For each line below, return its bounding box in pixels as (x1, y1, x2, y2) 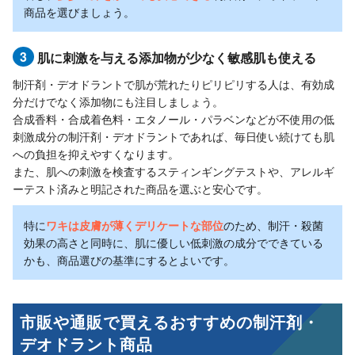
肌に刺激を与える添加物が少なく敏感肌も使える (37, 48, 317, 67)
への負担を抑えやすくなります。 (13, 145, 179, 162)
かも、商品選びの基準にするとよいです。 (24, 251, 235, 268)
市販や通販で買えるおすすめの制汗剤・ (19, 309, 319, 333)
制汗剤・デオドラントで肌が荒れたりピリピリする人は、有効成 (13, 75, 334, 92)
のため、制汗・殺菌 (223, 216, 323, 233)
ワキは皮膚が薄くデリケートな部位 (46, 216, 223, 233)
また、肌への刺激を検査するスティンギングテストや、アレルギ (13, 162, 334, 179)
